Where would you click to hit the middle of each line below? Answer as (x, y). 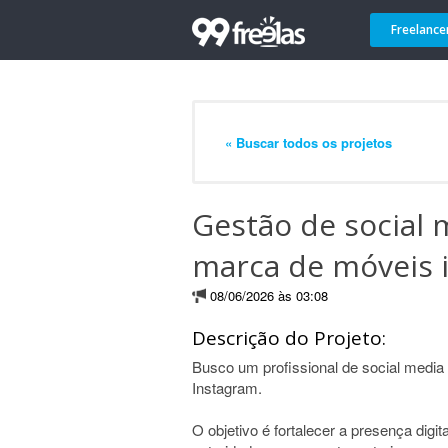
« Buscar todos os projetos (308, 142)
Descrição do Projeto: (289, 338)
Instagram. (227, 387)
